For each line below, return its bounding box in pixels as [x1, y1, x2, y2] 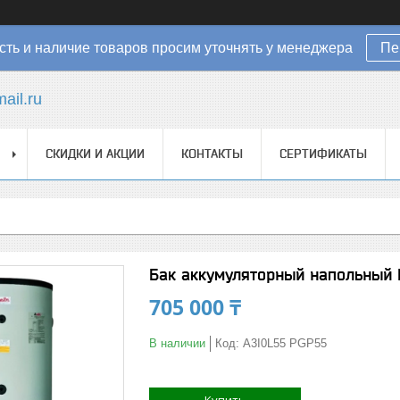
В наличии [149, 337, 205, 350]
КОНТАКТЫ [181, 146, 243, 161]
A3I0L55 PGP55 [243, 337, 327, 350]
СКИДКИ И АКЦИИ [46, 146, 145, 161]
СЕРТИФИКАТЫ [279, 146, 367, 161]
